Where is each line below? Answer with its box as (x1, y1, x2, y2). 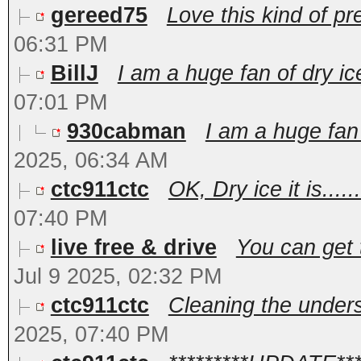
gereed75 (50, 3, 147, 27)
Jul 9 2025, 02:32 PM (13, 264, 222, 288)
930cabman (66, 119, 186, 143)
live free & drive (50, 235, 217, 259)
